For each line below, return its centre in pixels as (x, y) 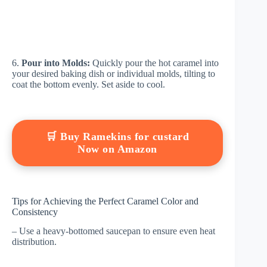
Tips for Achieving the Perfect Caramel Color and (105, 201)
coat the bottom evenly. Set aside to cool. (89, 84)
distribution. (34, 242)
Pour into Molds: (56, 63)
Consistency (35, 212)
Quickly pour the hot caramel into (154, 63)
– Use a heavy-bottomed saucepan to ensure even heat (114, 231)
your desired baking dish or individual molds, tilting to (114, 73)
